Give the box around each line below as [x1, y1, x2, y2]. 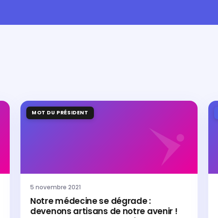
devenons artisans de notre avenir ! [30, 205, 178, 217]
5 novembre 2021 [30, 183, 81, 191]
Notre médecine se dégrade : [30, 195, 151, 207]
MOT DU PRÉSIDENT [32, 109, 89, 116]
